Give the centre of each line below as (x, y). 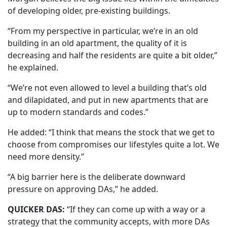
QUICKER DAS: (36, 210)
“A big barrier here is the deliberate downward (97, 177)
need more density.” (46, 157)
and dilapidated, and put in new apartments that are (108, 100)
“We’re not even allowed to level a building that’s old (107, 88)
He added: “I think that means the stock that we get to (111, 133)
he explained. (33, 68)
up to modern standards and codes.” (78, 112)
